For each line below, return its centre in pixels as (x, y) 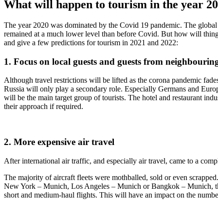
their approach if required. (44, 107)
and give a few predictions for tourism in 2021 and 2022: (91, 42)
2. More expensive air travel (59, 142)
